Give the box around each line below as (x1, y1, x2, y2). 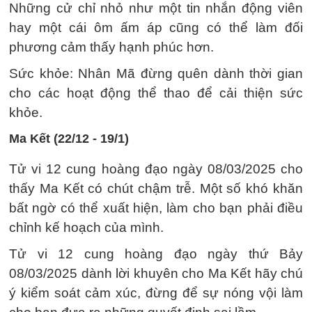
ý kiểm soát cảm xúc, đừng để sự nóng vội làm (9, 286, 303, 300)
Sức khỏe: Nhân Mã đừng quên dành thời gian (9, 66, 303, 81)
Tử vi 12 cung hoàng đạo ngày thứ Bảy (9, 247, 303, 261)
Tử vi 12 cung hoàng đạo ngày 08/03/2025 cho (9, 162, 303, 176)
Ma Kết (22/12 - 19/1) (9, 132, 129, 146)
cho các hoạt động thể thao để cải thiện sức (9, 86, 303, 100)
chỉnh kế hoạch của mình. (9, 220, 164, 235)
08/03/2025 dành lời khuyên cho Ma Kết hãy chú (9, 266, 303, 281)
